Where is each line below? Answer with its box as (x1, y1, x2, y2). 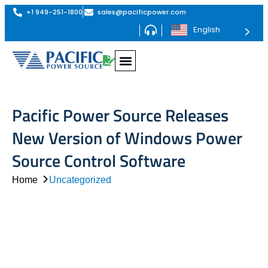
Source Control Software (12, 148, 185, 173)
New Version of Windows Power (12, 125, 242, 151)
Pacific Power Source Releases (12, 102, 229, 128)
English (193, 24, 220, 35)
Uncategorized (49, 175, 111, 185)
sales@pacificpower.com (97, 7, 186, 17)
